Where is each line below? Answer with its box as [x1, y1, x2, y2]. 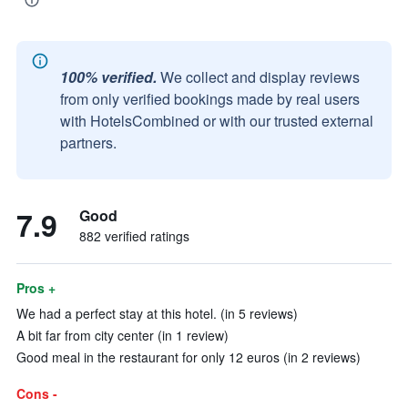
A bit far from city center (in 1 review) [16, 326, 229, 344]
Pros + [16, 279, 56, 297]
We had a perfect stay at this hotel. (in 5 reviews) [16, 304, 298, 322]
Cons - [16, 384, 57, 403]
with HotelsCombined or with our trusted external [60, 110, 373, 131]
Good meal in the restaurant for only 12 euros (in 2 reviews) [16, 348, 361, 366]
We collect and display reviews [160, 66, 360, 87]
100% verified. [60, 66, 157, 87]
